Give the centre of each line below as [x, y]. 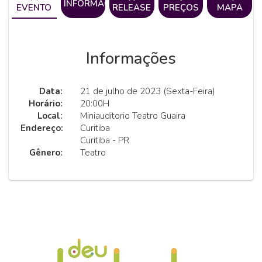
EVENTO [34, 8]
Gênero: [46, 153]
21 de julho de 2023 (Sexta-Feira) [148, 91]
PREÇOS [181, 8]
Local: [50, 116]
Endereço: [42, 128]
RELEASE [132, 8]
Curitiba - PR [105, 140]
